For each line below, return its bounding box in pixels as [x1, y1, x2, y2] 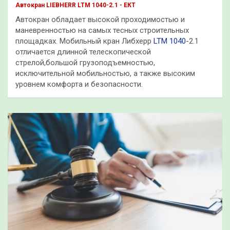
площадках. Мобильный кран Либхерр [15, 36, 154, 46]
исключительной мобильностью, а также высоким [15, 68, 195, 78]
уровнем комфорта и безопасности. [15, 79, 143, 89]
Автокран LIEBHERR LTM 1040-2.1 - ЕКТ [15, 1, 136, 9]
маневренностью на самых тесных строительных [15, 25, 189, 35]
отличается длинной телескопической [15, 47, 151, 56]
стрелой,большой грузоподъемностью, [15, 57, 155, 67]
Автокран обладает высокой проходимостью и [15, 14, 185, 24]
